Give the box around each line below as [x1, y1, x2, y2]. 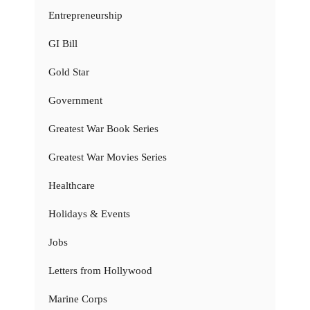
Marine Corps [48, 293, 107, 305]
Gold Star [48, 66, 89, 78]
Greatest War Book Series [48, 123, 158, 135]
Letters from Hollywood [48, 265, 152, 277]
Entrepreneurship [48, 10, 122, 21]
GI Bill [48, 38, 77, 50]
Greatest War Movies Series [48, 152, 167, 163]
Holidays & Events [48, 208, 130, 220]
